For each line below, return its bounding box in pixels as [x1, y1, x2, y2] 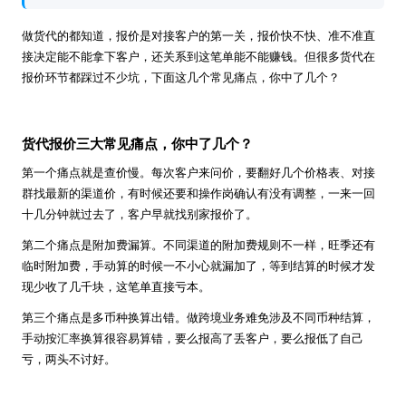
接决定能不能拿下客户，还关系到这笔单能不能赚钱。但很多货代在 [22, 50, 375, 63]
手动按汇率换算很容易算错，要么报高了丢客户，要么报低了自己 [22, 331, 363, 345]
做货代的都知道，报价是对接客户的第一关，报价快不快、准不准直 [22, 29, 375, 43]
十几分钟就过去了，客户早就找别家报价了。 [22, 207, 257, 221]
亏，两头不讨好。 [22, 352, 116, 366]
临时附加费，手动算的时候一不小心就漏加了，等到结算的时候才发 [22, 258, 375, 273]
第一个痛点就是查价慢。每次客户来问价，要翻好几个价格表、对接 [22, 165, 375, 179]
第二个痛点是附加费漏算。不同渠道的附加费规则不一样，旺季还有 [22, 237, 375, 252]
